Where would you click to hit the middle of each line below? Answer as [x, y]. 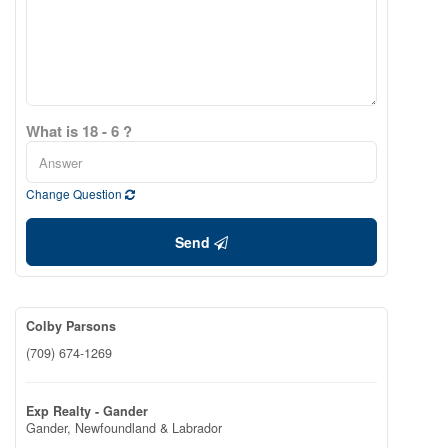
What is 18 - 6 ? [79, 131]
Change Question [75, 193]
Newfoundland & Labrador [148, 428]
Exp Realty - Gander [87, 411]
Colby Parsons [71, 326]
